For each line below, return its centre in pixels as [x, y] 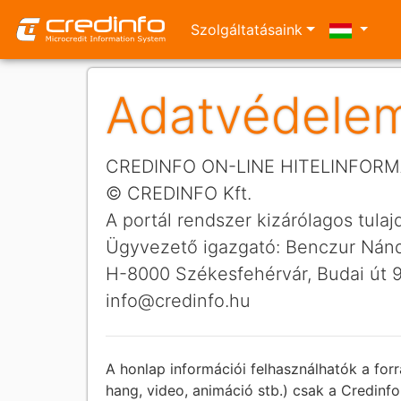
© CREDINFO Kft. [179, 193]
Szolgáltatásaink [247, 30]
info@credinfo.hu [178, 301]
